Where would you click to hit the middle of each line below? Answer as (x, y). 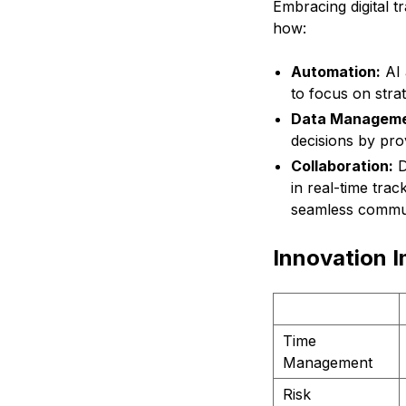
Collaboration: (342, 166)
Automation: (335, 72)
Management (327, 363)
